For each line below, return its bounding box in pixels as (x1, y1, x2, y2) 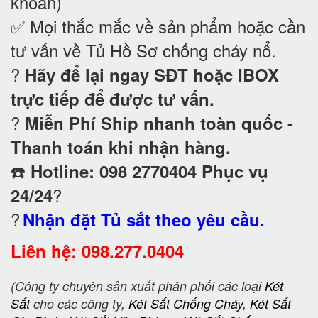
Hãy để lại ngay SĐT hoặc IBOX (25, 62, 279, 87)
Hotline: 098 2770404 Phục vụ (31, 158, 268, 183)
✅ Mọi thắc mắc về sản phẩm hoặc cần (11, 13, 305, 38)
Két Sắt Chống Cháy (128, 294, 243, 312)
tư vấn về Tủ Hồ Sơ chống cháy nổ (11, 37, 271, 62)
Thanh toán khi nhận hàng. (11, 134, 231, 159)
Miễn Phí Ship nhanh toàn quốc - (25, 110, 293, 135)
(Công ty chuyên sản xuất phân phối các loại (11, 276, 265, 295)
